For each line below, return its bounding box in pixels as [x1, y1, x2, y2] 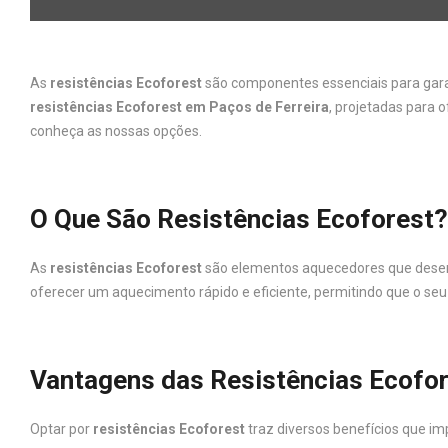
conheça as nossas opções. [30, 123, 202, 139]
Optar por [30, 421, 93, 437]
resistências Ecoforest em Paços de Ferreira [30, 99, 329, 115]
